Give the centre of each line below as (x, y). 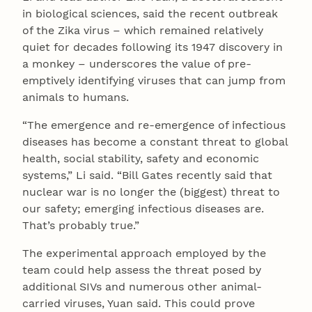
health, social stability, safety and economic (141, 158)
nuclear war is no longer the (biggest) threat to (151, 192)
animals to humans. (76, 97)
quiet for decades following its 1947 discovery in (153, 47)
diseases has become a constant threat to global (155, 141)
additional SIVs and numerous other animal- (142, 286)
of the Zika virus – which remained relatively (143, 30)
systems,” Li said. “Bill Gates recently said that (147, 175)
